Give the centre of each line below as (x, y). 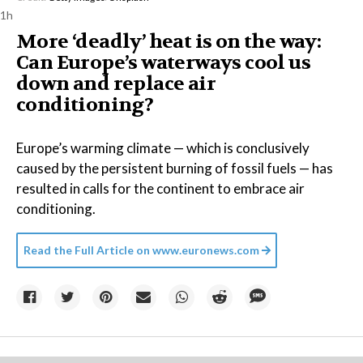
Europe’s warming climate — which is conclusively (163, 148)
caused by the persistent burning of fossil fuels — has (175, 168)
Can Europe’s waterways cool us (163, 63)
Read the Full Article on (87, 250)
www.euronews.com (205, 250)
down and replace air (116, 84)
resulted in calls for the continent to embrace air (160, 188)
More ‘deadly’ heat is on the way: (169, 42)
